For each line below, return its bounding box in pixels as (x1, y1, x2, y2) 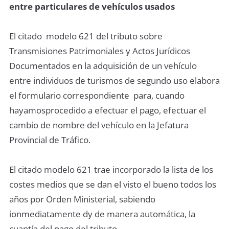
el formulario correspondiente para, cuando (9, 89, 185, 101)
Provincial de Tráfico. (9, 134, 90, 146)
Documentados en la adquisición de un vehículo (9, 60, 197, 72)
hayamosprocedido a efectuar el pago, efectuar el (9, 104, 206, 116)
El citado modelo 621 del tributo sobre (9, 30, 163, 42)
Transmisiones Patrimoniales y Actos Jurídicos (9, 45, 190, 57)
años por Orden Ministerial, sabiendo (9, 193, 155, 205)
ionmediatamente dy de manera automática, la (9, 208, 195, 220)
